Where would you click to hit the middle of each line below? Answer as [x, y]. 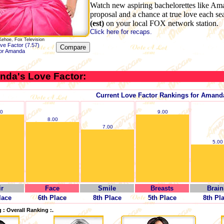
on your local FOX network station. [161, 23]
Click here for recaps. [121, 32]
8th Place [107, 198]
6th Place [52, 198]
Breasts [162, 188]
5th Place [162, 198]
